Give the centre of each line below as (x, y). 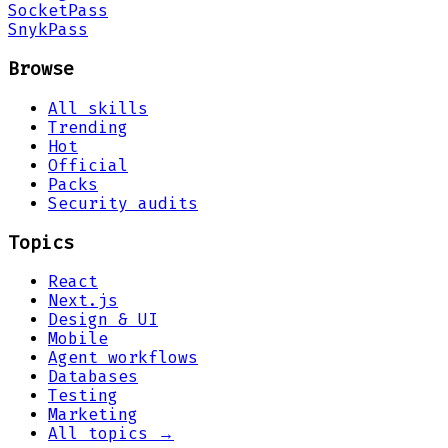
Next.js (83, 301)
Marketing (93, 415)
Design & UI (103, 320)
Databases (93, 377)
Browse (41, 69)
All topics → (111, 434)
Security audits (123, 203)
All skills (98, 108)
